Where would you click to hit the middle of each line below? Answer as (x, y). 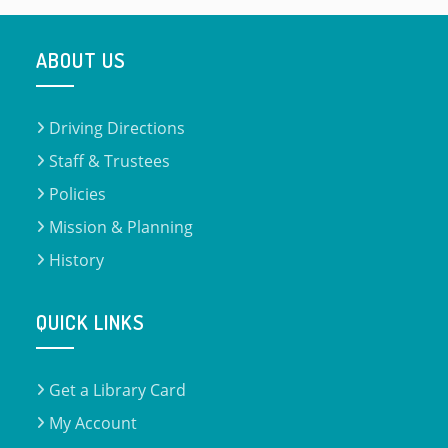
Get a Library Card (118, 390)
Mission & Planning (121, 227)
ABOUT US (81, 60)
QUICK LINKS (91, 322)
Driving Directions (117, 128)
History (77, 260)
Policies (78, 194)
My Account (93, 423)
